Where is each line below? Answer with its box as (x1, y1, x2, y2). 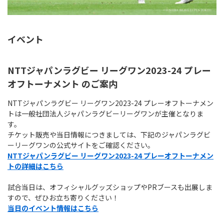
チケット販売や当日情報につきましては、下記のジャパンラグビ (7, 129, 210, 140)
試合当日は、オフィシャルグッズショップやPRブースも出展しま (7, 182, 212, 192)
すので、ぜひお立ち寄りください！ (7, 192, 119, 203)
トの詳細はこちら (7, 161, 63, 171)
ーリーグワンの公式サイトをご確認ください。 (7, 140, 154, 150)
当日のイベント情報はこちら (7, 203, 98, 213)
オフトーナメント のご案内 (7, 77, 117, 90)
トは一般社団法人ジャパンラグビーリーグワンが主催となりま (7, 108, 203, 119)
